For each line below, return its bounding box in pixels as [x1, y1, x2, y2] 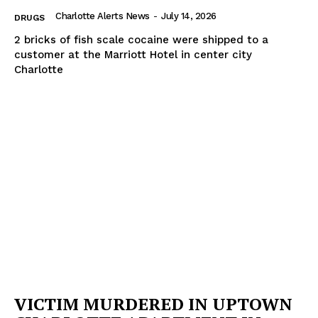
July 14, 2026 [161, 11, 216, 22]
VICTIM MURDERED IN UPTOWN [14, 292, 292, 315]
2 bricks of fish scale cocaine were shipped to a [14, 33, 268, 47]
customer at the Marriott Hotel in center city [14, 48, 252, 62]
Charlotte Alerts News [55, 11, 150, 22]
